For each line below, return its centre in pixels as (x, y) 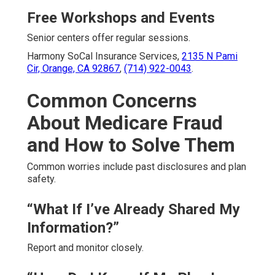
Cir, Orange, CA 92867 (73, 68)
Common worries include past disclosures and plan (137, 166)
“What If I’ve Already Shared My (134, 209)
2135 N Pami (210, 56)
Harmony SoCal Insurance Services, (104, 56)
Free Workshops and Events (121, 17)
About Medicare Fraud (125, 122)
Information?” (73, 227)
